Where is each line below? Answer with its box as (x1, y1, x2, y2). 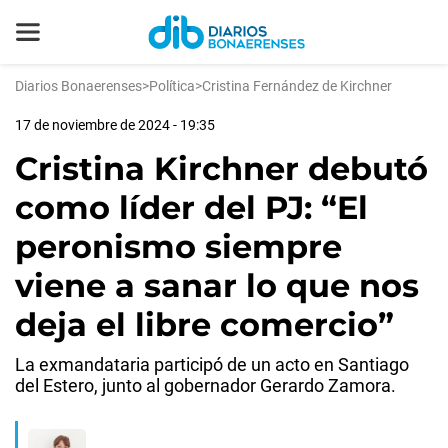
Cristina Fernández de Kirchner (202, 78, 392, 94)
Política (149, 78, 195, 94)
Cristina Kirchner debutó (15, 149, 428, 188)
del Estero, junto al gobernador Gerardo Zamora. (15, 375, 396, 396)
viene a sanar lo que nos (15, 266, 419, 305)
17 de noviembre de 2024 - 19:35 (15, 117, 215, 133)
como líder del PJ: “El (15, 188, 368, 227)
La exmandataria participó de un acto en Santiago (15, 354, 409, 375)
